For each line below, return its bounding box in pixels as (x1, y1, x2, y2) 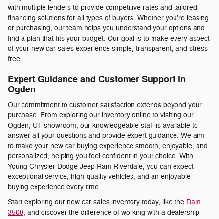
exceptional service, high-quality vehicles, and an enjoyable (8, 173, 191, 181)
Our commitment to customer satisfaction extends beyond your (8, 101, 202, 109)
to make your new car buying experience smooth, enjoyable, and (8, 142, 208, 151)
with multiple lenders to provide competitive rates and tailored (8, 3, 197, 12)
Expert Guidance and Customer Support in (8, 73, 186, 85)
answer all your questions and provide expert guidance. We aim (8, 131, 204, 140)
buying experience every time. (8, 183, 101, 192)
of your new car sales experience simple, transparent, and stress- (8, 44, 210, 53)
